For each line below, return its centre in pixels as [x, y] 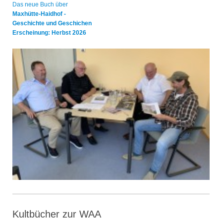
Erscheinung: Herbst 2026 [49, 32]
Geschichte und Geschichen [52, 23]
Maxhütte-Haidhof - [39, 14]
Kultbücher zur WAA [57, 214]
